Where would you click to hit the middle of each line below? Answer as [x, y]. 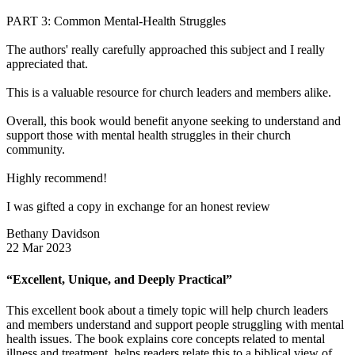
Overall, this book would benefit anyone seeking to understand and [174, 121]
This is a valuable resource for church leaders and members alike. [169, 93]
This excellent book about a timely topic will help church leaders [167, 310]
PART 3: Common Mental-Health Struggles [116, 21]
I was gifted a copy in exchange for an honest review [138, 207]
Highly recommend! [57, 178]
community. [36, 150]
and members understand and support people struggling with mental [175, 324]
